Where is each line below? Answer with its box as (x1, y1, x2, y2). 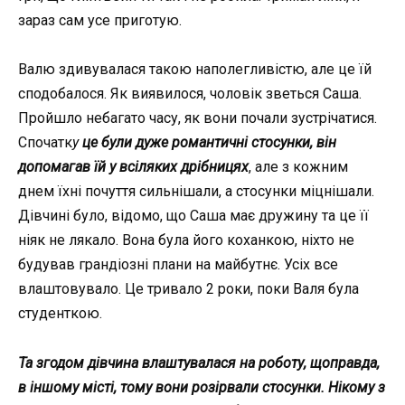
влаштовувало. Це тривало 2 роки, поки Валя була (18, 280, 359, 298)
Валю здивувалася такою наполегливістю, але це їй (18, 61, 372, 79)
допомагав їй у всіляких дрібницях (18, 158, 249, 176)
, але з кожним (249, 158, 348, 176)
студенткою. (18, 305, 102, 323)
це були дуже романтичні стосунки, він (79, 134, 336, 152)
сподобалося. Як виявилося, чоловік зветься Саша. (18, 85, 362, 103)
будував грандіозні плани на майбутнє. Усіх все (18, 256, 338, 274)
